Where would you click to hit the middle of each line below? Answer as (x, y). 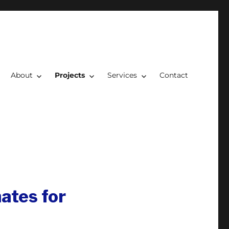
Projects (70, 75)
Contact (174, 75)
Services (122, 75)
